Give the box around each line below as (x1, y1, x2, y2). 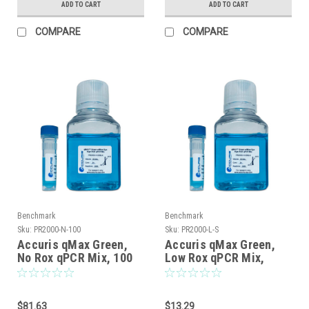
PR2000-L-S (181, 224, 219, 235)
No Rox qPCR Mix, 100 (17, 250, 132, 265)
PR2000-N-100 (34, 224, 81, 235)
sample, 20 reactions (165, 263, 276, 278)
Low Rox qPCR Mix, (165, 250, 265, 265)
